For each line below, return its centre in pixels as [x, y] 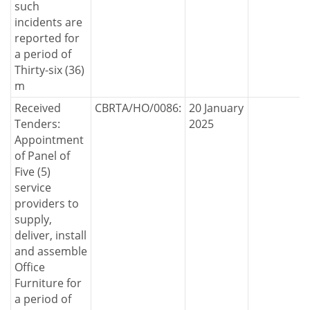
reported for [47, 38]
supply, [33, 220]
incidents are [48, 22]
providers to [46, 204]
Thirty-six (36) [49, 70]
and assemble [51, 252]
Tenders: [37, 124]
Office [29, 267]
